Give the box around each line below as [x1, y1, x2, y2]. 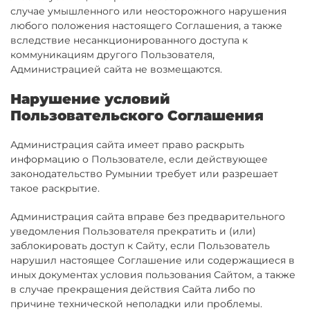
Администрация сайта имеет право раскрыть [10, 138, 244, 151]
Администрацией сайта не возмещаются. [10, 63, 222, 75]
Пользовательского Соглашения [10, 107, 264, 124]
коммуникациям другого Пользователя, [10, 48, 215, 61]
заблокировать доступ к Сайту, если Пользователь [10, 239, 270, 252]
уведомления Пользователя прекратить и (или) [10, 225, 256, 237]
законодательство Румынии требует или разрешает [10, 167, 278, 180]
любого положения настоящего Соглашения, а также [10, 19, 282, 32]
